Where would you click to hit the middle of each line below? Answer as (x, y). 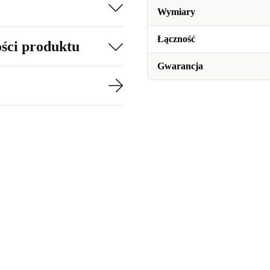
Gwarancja (180, 66)
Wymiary (176, 12)
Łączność (176, 39)
